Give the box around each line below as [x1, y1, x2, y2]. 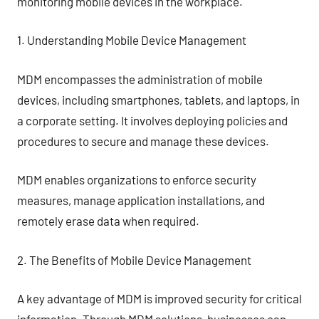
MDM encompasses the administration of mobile [17, 71, 263, 86]
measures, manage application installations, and [17, 193, 265, 207]
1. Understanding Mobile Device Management [17, 33, 246, 47]
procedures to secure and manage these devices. [17, 133, 269, 148]
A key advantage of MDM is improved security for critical [17, 291, 302, 305]
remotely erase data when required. [17, 214, 199, 228]
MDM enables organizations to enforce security [17, 172, 256, 187]
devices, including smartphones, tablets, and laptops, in [17, 92, 300, 107]
